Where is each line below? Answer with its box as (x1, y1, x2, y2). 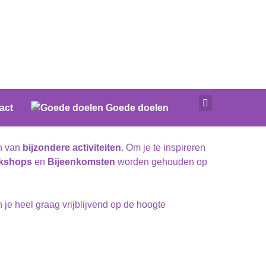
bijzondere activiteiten (23, 142, 121, 153)
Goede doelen (105, 102, 169, 113)
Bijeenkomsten (47, 157, 115, 167)
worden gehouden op (115, 157, 207, 167)
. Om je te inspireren (121, 142, 205, 153)
